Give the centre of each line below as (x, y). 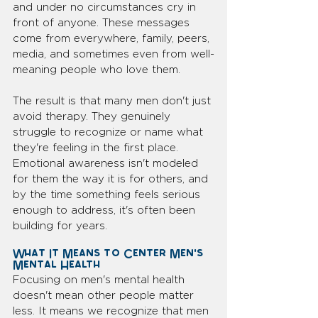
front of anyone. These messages (103, 23)
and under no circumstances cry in (106, 7)
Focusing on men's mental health (100, 280)
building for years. (60, 226)
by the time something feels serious (108, 194)
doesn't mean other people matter (105, 295)
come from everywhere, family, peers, (113, 38)
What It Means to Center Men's (110, 255)
